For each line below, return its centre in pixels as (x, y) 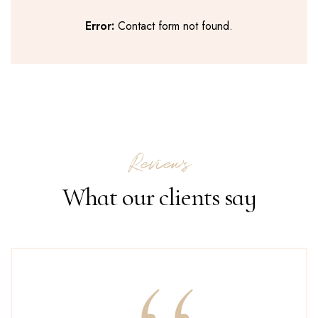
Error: (100, 26)
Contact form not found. (174, 26)
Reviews (159, 164)
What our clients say (159, 197)
